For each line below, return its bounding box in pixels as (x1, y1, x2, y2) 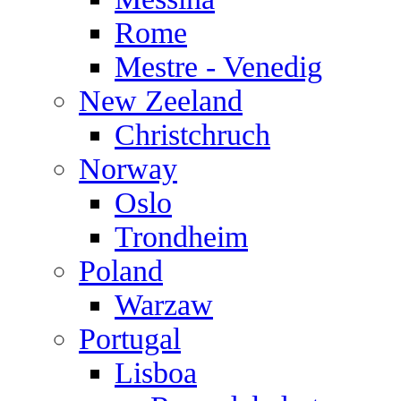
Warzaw (115, 288, 213, 321)
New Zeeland (79, 84, 243, 117)
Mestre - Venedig (115, 50, 322, 83)
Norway (79, 152, 177, 185)
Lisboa (115, 356, 197, 389)
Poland (79, 254, 163, 287)
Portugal (79, 322, 181, 355)
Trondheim (115, 220, 248, 253)
